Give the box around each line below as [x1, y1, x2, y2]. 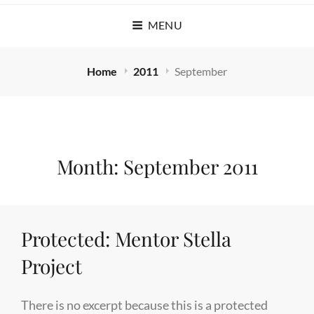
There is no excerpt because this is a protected [21, 296, 268, 313]
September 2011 [123, 153, 258, 179]
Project [21, 252, 82, 279]
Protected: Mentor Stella [21, 225, 231, 252]
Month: [56, 153, 123, 179]
